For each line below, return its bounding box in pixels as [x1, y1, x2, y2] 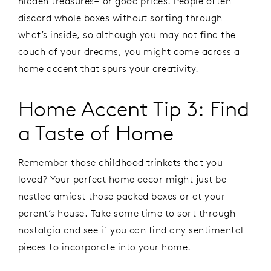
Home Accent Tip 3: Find [18, 96, 249, 122]
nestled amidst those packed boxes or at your [18, 189, 226, 202]
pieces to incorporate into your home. [18, 240, 191, 253]
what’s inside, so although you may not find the [18, 28, 236, 41]
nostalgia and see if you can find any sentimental [18, 223, 244, 236]
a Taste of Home [18, 120, 174, 146]
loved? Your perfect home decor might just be [18, 172, 227, 185]
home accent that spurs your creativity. [18, 62, 199, 75]
